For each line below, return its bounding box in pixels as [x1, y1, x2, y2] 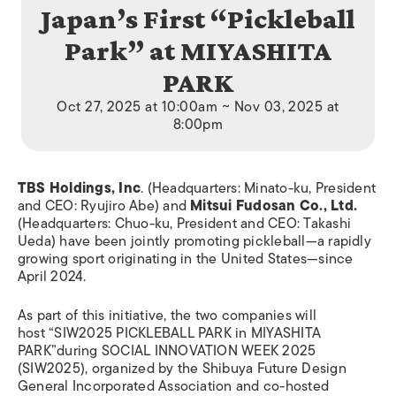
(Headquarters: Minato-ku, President [147, 176, 376, 200]
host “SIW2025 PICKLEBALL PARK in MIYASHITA [18, 321, 322, 345]
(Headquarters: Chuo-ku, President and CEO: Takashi [18, 211, 351, 235]
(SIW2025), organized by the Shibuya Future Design [18, 356, 346, 380]
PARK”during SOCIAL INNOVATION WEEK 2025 [18, 339, 316, 362]
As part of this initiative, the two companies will [18, 303, 316, 327]
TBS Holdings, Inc [18, 176, 141, 200]
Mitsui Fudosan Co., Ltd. [190, 194, 358, 217]
